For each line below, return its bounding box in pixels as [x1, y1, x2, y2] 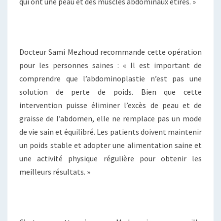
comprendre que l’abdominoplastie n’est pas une [19, 74, 202, 84]
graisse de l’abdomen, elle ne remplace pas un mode [19, 113, 202, 124]
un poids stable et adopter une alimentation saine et [19, 140, 202, 150]
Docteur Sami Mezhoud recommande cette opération [19, 47, 202, 57]
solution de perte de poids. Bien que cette [19, 87, 202, 97]
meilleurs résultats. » [19, 167, 90, 177]
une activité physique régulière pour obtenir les [19, 153, 202, 164]
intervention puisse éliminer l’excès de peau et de [19, 100, 202, 110]
